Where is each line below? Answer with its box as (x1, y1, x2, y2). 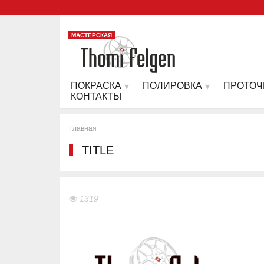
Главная (69, 124, 97, 133)
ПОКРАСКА (71, 80, 121, 91)
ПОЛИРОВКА (143, 80, 202, 91)
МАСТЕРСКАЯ (71, 32, 112, 38)
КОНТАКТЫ (71, 91, 121, 101)
